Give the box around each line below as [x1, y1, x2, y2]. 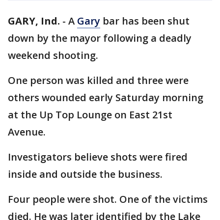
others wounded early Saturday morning [8, 91, 203, 104]
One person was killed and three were [8, 74, 189, 87]
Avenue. [8, 125, 46, 138]
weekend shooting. [8, 49, 98, 62]
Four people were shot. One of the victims [8, 192, 208, 206]
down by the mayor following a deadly [8, 31, 192, 45]
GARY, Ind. [8, 14, 60, 27]
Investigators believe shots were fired [8, 150, 188, 164]
